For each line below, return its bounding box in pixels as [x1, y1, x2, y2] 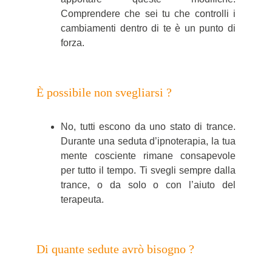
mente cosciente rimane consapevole [61, 151, 236, 161]
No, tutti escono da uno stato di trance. [61, 121, 236, 132]
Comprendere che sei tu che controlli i [61, 8, 236, 19]
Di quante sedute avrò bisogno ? [36, 242, 194, 256]
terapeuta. [61, 194, 104, 205]
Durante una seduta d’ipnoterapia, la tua [61, 136, 236, 146]
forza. [61, 38, 84, 48]
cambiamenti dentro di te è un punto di [61, 23, 236, 33]
